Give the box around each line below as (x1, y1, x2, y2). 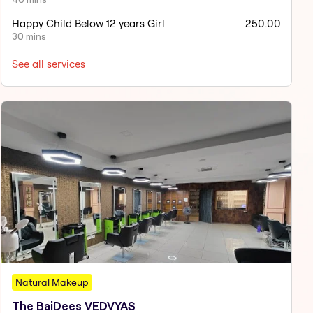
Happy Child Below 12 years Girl (11, 16, 165, 30)
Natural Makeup (15, 276, 89, 289)
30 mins (11, 30, 46, 42)
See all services (11, 57, 85, 71)
